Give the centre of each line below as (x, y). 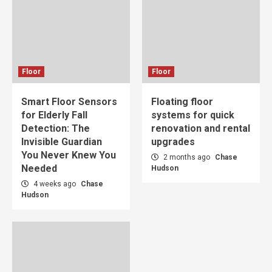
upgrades (173, 141)
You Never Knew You (69, 155)
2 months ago (187, 157)
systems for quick (193, 115)
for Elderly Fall (54, 115)
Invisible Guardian (62, 141)
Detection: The (56, 128)
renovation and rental (201, 128)
